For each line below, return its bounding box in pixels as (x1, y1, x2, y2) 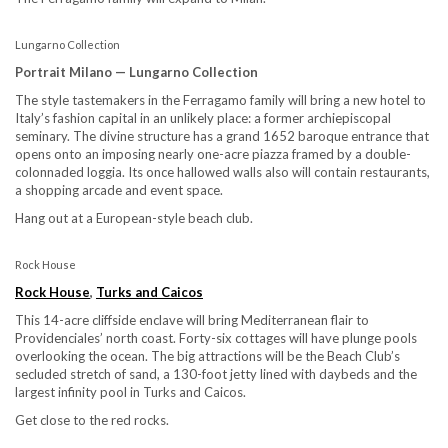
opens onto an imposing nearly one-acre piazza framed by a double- (15, 145, 411, 162)
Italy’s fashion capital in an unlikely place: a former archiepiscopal (15, 109, 391, 126)
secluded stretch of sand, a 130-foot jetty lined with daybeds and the (15, 365, 417, 382)
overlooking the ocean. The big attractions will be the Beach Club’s (15, 347, 400, 364)
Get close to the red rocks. (15, 411, 169, 428)
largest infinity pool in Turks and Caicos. (15, 383, 246, 400)
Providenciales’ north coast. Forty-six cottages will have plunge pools (15, 329, 417, 346)
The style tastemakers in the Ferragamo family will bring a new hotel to (15, 91, 426, 108)
